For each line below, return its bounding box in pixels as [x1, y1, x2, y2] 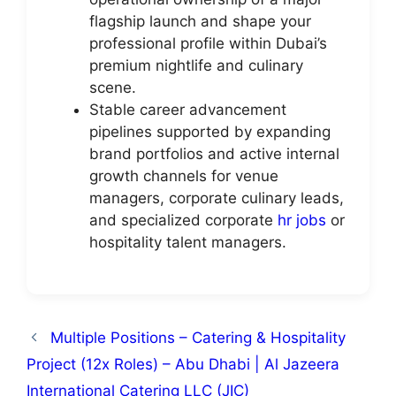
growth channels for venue [89, 167, 278, 185]
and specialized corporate [89, 211, 278, 229]
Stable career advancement [89, 101, 286, 118]
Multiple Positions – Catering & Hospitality [50, 328, 346, 346]
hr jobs [278, 211, 326, 229]
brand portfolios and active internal [89, 145, 339, 163]
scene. [89, 79, 136, 96]
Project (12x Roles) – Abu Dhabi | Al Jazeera [27, 354, 339, 373]
